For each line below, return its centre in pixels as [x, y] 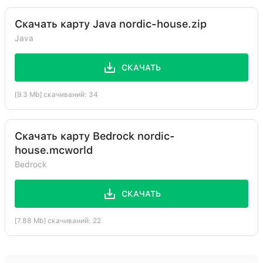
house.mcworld [54, 150]
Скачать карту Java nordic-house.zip [111, 24]
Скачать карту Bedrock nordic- [95, 136]
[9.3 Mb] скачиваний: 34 [56, 95]
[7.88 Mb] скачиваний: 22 [58, 221]
